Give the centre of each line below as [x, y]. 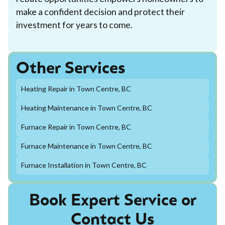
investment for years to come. [74, 25]
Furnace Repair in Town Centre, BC [76, 127]
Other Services [71, 69]
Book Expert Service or [113, 201]
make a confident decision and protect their [100, 12]
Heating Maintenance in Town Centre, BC [86, 107]
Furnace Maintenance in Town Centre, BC [86, 146]
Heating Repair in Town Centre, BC [76, 88]
